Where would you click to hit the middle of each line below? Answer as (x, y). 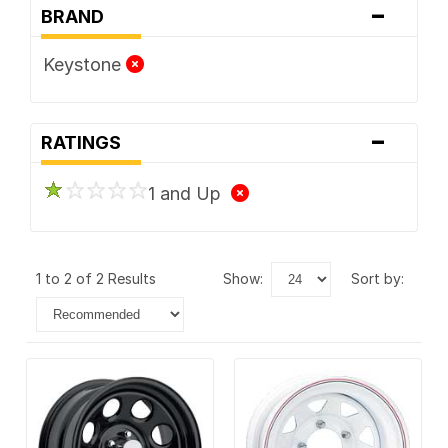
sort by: (382, 278)
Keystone (84, 64)
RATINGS (86, 142)
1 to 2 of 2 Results (100, 278)
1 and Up (189, 193)
